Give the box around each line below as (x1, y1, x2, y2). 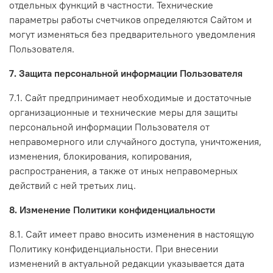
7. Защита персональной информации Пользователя (9, 66, 243, 79)
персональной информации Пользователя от (9, 120, 210, 133)
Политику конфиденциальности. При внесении (9, 242, 218, 255)
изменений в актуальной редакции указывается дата (9, 257, 244, 269)
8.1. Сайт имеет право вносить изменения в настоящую (9, 227, 254, 240)
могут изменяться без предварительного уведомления (9, 27, 255, 40)
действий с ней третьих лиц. (9, 179, 136, 191)
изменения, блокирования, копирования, (9, 149, 192, 162)
